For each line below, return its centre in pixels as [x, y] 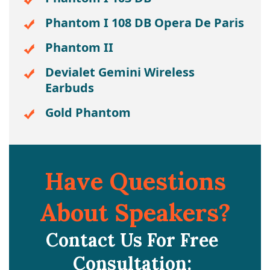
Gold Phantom [88, 112]
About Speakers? [135, 212]
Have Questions [135, 181]
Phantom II [79, 47]
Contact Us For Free [132, 240]
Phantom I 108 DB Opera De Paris [145, 23]
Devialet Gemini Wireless [120, 72]
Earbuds [70, 88]
